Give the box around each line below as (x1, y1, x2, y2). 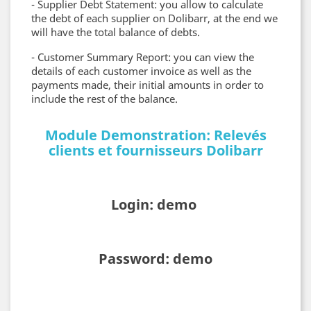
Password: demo (99, 249, 212, 268)
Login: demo (111, 195, 200, 214)
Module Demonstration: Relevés (44, 126, 267, 144)
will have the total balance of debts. (31, 25, 200, 39)
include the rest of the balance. (31, 92, 178, 106)
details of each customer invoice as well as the (31, 64, 251, 78)
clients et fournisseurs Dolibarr (48, 141, 263, 160)
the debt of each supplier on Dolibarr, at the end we (31, 11, 278, 25)
